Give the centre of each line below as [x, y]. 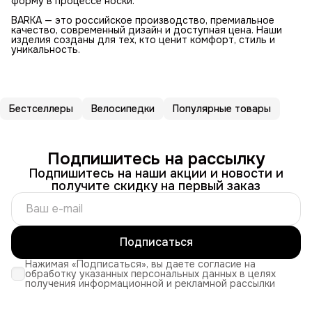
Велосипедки [123, 108]
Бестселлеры [41, 108]
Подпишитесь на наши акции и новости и [156, 173]
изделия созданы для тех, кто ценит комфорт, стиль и [143, 39]
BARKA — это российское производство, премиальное [143, 20]
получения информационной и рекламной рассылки [150, 283]
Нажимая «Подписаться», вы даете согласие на [140, 264]
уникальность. [46, 49]
